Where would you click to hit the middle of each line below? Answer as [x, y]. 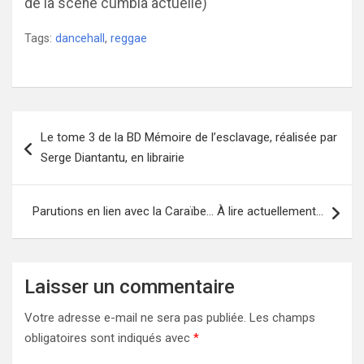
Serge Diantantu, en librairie [113, 158]
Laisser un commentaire [130, 287]
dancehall [80, 38]
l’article [47, 175]
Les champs [282, 318]
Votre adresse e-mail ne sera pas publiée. [135, 318]
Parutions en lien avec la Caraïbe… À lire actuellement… [178, 211]
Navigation [61, 123]
